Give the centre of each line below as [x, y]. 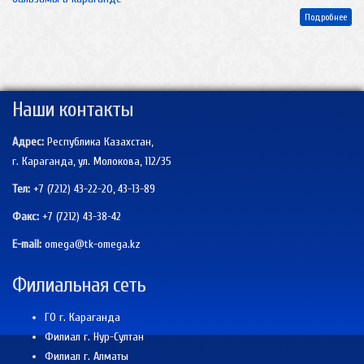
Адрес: [28, 142]
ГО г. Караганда [82, 317]
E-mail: [27, 244]
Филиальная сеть [79, 285]
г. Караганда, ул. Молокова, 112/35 [92, 161]
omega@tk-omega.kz [93, 244]
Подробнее [326, 17]
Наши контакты [73, 110]
